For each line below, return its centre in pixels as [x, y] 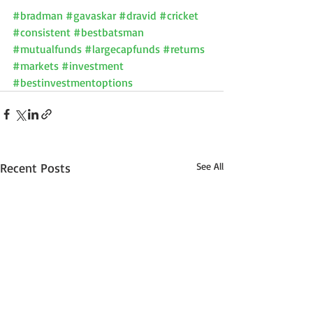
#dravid [138, 15]
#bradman [38, 15]
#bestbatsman [109, 32]
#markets [36, 65]
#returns [184, 49]
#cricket [179, 15]
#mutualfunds [47, 49]
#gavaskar [91, 15]
